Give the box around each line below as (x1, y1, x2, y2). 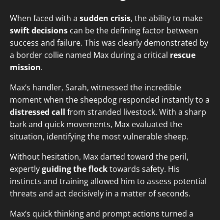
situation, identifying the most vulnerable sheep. (10, 131, 189, 142)
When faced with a (10, 13, 80, 24)
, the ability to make (131, 13, 203, 24)
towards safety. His (108, 164, 180, 175)
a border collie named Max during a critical (10, 50, 170, 61)
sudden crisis (80, 13, 131, 24)
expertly (10, 164, 42, 175)
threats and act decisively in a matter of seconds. (10, 188, 191, 199)
